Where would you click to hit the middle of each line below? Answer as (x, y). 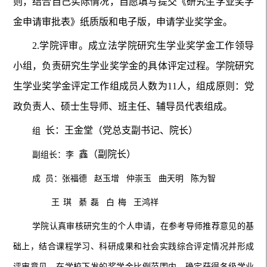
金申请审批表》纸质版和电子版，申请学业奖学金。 (122, 21)
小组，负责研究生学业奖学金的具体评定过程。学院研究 (133, 66)
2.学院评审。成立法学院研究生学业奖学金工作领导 (143, 45)
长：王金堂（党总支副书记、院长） (119, 130)
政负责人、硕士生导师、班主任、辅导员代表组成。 (122, 106)
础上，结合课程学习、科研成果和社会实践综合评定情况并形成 (133, 246)
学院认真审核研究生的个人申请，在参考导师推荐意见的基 (143, 226)
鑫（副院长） (105, 154)
